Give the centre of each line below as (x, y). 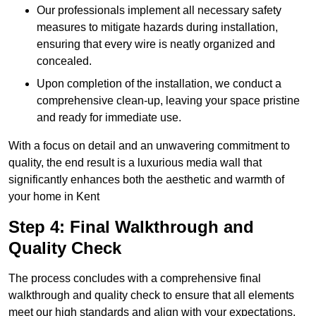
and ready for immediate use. (109, 118)
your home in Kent (54, 197)
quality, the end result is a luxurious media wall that (135, 163)
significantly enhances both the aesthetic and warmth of (146, 180)
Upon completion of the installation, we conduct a (159, 84)
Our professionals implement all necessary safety (159, 11)
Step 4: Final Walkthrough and (131, 227)
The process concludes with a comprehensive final (135, 279)
